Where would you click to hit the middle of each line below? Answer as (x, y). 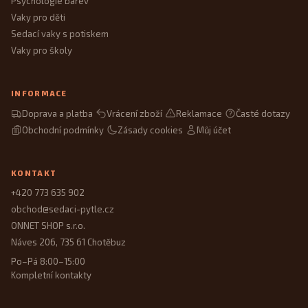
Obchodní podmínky (63, 130)
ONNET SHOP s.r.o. (48, 226)
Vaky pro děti (38, 18)
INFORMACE (39, 93)
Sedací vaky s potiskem (60, 34)
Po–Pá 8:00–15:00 (48, 262)
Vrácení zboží (134, 113)
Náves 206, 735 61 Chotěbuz (68, 242)
